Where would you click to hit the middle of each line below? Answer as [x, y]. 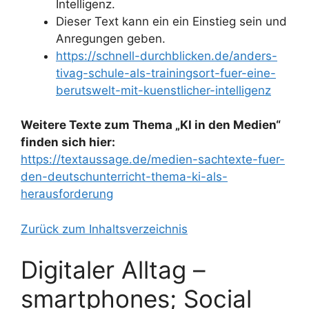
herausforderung [67, 194]
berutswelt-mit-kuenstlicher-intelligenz [163, 90]
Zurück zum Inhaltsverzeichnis [104, 229]
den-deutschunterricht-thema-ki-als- [124, 177]
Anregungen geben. [111, 38]
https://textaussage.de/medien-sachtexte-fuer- [153, 159]
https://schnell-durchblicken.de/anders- [167, 56]
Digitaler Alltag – [113, 270]
